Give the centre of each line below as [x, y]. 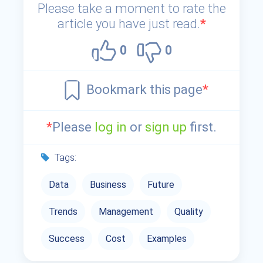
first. [202, 127]
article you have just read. [129, 23]
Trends [63, 211]
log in [111, 127]
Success [67, 238]
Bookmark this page [144, 89]
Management [126, 211]
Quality [189, 211]
